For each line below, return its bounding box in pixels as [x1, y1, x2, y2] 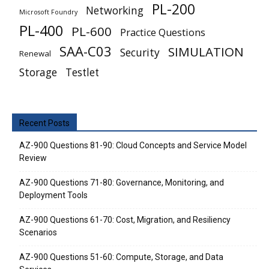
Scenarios [19, 228, 57, 237]
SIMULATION [168, 43, 244, 60]
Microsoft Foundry [19, 8, 77, 16]
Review [19, 153, 47, 163]
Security [120, 45, 160, 59]
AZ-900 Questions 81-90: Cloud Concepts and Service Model [19, 141, 247, 150]
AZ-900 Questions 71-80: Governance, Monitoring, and [19, 178, 224, 187]
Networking [86, 3, 144, 17]
